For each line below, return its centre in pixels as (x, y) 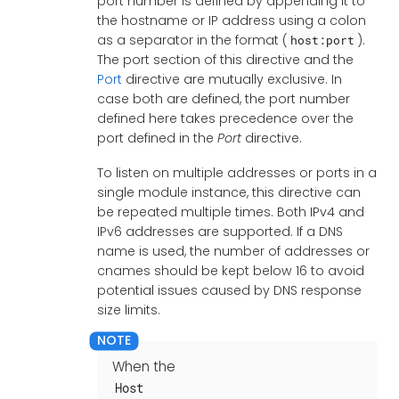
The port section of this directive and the (225, 59)
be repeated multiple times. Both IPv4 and (230, 212)
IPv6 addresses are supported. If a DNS (220, 231)
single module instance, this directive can (228, 192)
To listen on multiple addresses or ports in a (236, 172)
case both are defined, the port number (223, 98)
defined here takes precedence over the (225, 118)
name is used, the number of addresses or (233, 251)
